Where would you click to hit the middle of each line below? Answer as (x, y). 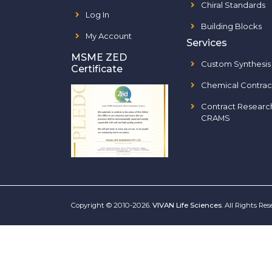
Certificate (97, 69)
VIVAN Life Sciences (187, 205)
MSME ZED (99, 57)
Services (207, 43)
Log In (97, 15)
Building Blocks (231, 26)
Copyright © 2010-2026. (112, 205)
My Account (109, 36)
